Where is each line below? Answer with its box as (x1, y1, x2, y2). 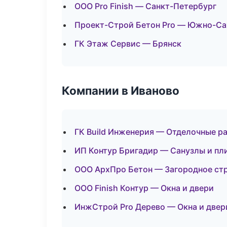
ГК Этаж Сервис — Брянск (74, 39, 181, 49)
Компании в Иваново (62, 84, 179, 97)
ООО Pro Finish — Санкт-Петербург (74, 1, 216, 11)
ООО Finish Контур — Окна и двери (74, 183, 214, 193)
